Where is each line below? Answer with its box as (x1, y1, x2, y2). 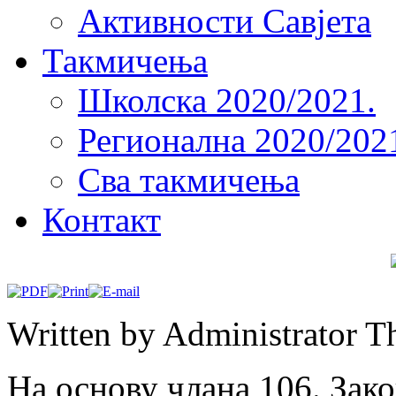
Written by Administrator (7, 315, 365, 353)
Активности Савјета (78, 2, 371, 40)
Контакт (42, 201, 161, 239)
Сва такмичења (78, 161, 300, 199)
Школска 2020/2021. (78, 81, 376, 119)
